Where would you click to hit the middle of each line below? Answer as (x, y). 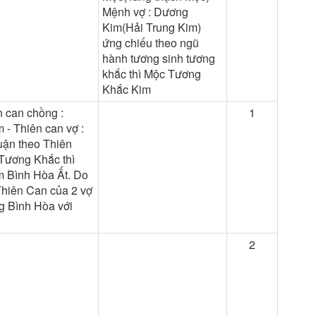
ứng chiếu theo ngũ (151, 42)
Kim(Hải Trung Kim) (152, 27)
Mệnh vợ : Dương (145, 11)
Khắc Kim (127, 89)
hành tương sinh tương (159, 58)
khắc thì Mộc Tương (152, 73)
